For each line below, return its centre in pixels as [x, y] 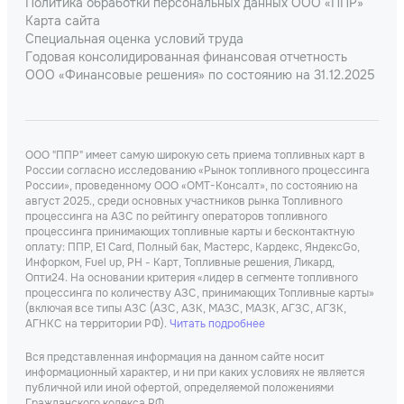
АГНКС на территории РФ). [97, 323]
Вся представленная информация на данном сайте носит [175, 357]
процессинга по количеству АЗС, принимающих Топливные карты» [200, 293]
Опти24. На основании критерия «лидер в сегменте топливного [192, 277]
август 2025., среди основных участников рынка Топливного [184, 201]
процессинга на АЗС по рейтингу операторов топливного [176, 216]
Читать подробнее [217, 323]
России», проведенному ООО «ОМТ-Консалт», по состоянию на [192, 185]
